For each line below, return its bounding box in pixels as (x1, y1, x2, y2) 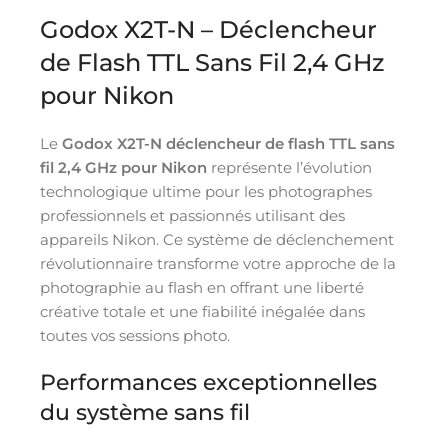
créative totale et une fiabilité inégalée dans (40, 301, 365, 321)
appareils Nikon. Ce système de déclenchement (40, 229, 394, 249)
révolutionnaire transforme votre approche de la (40, 253, 396, 273)
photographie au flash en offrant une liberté (40, 277, 364, 297)
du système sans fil (40, 398, 250, 426)
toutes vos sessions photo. (40, 325, 230, 345)
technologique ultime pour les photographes (40, 181, 372, 201)
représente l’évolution (207, 157, 372, 177)
